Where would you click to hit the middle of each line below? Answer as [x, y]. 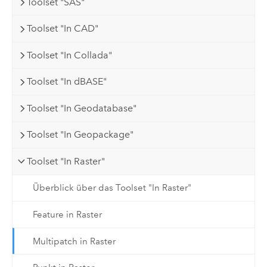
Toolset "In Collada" [70, 55]
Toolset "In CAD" [63, 29]
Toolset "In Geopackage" [80, 135]
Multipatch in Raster [74, 241]
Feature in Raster [67, 215]
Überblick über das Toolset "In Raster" [112, 188]
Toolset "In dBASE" [67, 82]
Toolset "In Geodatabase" [82, 108]
